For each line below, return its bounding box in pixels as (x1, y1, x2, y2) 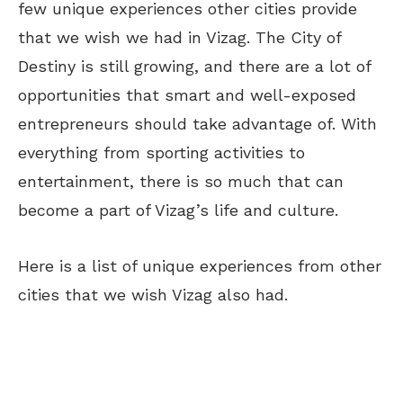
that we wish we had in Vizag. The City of (18, 27, 341, 47)
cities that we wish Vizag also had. (18, 284, 288, 304)
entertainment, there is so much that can (18, 171, 344, 191)
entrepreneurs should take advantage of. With (18, 113, 377, 133)
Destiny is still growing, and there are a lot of (18, 56, 371, 76)
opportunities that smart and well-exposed (18, 85, 356, 104)
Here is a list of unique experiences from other (18, 255, 381, 275)
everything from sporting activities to (18, 142, 305, 162)
